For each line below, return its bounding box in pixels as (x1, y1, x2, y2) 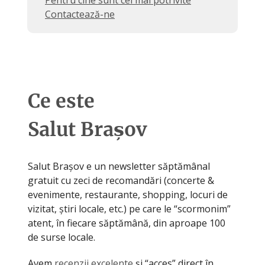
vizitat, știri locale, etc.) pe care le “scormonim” (28, 202, 231, 215)
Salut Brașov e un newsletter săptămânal (28, 160, 210, 173)
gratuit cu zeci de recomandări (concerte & (28, 174, 214, 187)
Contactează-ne (45, 8, 115, 21)
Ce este (28, 89, 95, 113)
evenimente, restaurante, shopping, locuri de (28, 188, 228, 201)
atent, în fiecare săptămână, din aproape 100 (28, 216, 225, 230)
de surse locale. (28, 231, 95, 244)
